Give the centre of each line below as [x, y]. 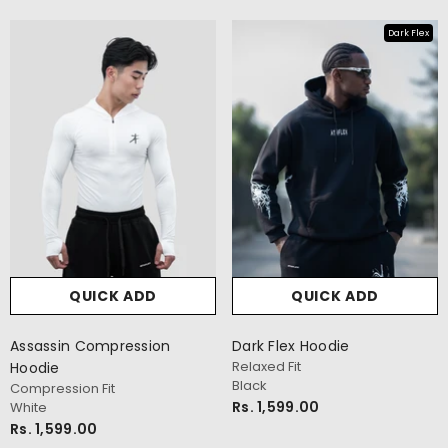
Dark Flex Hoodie [291, 345]
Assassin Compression [90, 345]
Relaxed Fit [266, 366]
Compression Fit [62, 388]
